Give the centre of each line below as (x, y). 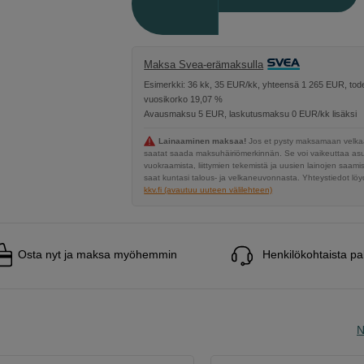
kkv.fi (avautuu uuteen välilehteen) (208, 190)
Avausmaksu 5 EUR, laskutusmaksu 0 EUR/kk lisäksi (251, 114)
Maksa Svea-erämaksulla (204, 65)
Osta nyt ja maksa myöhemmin (97, 255)
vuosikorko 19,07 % (184, 100)
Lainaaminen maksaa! (203, 141)
